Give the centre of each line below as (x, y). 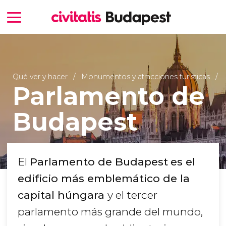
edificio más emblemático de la (104, 179)
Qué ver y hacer (41, 76)
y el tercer (132, 195)
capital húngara (63, 195)
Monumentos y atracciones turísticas (145, 76)
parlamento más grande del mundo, (110, 212)
